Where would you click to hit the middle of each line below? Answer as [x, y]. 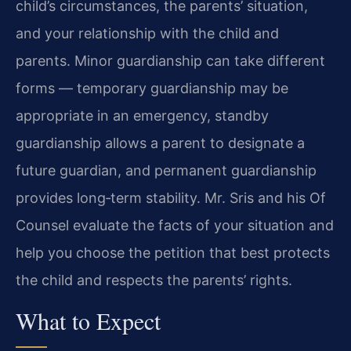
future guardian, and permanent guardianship [166, 171]
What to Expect [88, 321]
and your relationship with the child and [147, 34]
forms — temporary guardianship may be [152, 89]
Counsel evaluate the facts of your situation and [175, 226]
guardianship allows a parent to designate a [160, 143]
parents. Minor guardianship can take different [170, 61]
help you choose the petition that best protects [173, 253]
